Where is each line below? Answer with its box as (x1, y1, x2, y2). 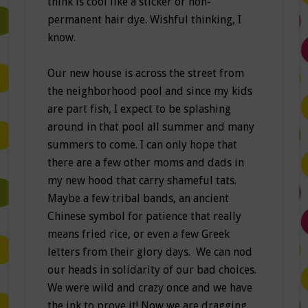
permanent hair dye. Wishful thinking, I (47, 13, 241, 27)
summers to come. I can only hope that (47, 138, 237, 152)
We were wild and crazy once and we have (47, 281, 252, 295)
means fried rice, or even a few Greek (47, 228, 230, 241)
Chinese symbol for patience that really (47, 210, 241, 223)
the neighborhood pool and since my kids (47, 85, 252, 98)
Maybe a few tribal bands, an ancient (47, 192, 229, 206)
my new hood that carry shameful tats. (47, 174, 236, 188)
